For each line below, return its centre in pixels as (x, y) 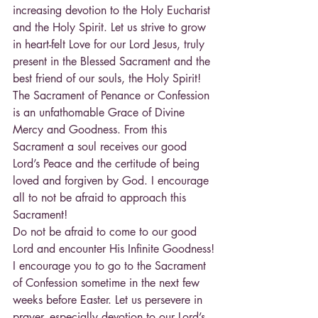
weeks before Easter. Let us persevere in (109, 300)
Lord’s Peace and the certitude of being (108, 163)
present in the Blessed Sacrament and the (113, 61)
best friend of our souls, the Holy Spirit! (107, 78)
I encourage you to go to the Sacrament (111, 265)
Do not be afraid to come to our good (106, 231)
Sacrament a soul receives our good (102, 146)
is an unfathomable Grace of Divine (100, 112)
